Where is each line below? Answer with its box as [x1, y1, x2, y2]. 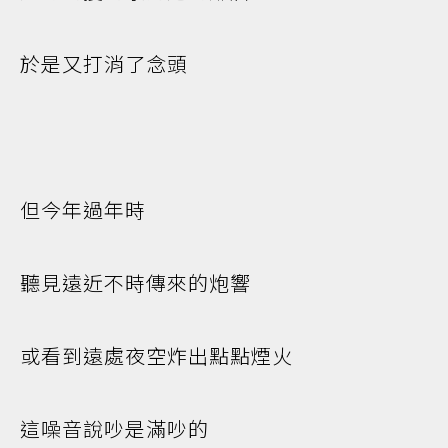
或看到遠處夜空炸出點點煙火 [20, 341, 293, 370]
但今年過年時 [20, 195, 146, 224]
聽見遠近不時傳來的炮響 [20, 268, 251, 297]
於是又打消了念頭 [20, 49, 188, 78]
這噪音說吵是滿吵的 [20, 414, 209, 443]
